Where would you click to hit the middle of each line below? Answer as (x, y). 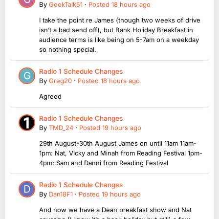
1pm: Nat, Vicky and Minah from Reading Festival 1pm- (121, 153)
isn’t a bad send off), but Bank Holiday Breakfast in (116, 30)
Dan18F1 (61, 194)
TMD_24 (61, 128)
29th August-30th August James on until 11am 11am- (118, 143)
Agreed (50, 97)
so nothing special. (68, 50)
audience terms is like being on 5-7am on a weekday (119, 40)
